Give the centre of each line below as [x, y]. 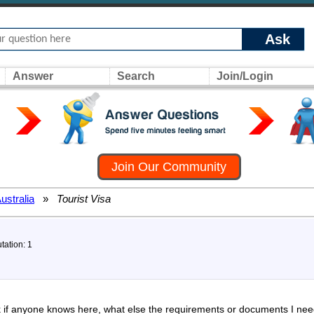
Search [136, 76]
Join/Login [245, 76]
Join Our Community [169, 167]
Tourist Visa [82, 199]
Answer [33, 76]
